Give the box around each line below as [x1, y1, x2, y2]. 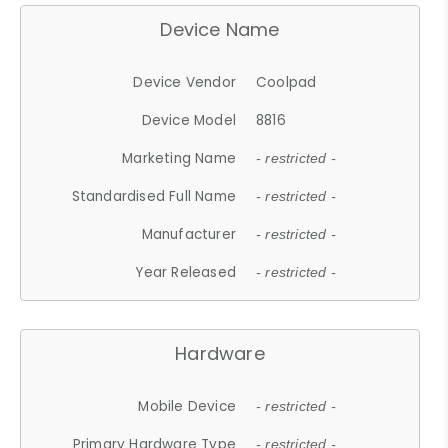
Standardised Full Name [71, 186, 237, 206]
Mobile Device [138, 396, 237, 416]
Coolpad [256, 72, 317, 92]
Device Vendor [133, 72, 237, 92]
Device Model [141, 110, 237, 130]
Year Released [135, 262, 237, 282]
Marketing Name [122, 148, 237, 168]
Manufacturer [141, 224, 237, 244]
